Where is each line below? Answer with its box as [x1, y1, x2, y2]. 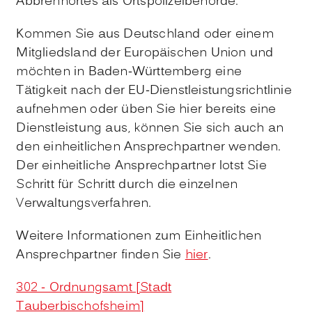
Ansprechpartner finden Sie [16, 245, 185, 265]
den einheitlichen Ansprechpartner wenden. [16, 137, 281, 157]
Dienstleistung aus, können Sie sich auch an [16, 118, 283, 138]
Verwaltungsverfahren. [16, 194, 152, 213]
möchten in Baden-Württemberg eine [16, 62, 242, 81]
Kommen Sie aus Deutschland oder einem [16, 24, 274, 44]
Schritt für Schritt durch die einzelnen [16, 175, 238, 194]
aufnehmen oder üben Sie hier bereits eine [16, 100, 276, 119]
